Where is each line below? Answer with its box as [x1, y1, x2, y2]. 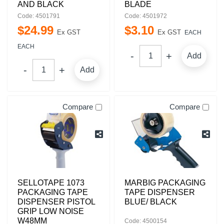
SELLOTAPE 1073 [17, 178, 84, 187]
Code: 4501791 [17, 12, 60, 19]
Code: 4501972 [124, 12, 167, 19]
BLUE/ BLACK [124, 197, 177, 206]
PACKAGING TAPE [17, 188, 88, 196]
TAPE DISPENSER [124, 188, 195, 196]
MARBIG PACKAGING [124, 178, 205, 187]
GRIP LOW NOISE [17, 207, 84, 215]
